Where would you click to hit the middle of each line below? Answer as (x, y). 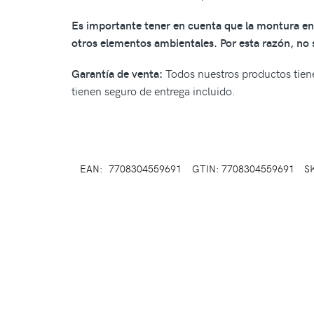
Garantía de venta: (118, 73)
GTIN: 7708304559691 (243, 168)
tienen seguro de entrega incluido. (153, 90)
